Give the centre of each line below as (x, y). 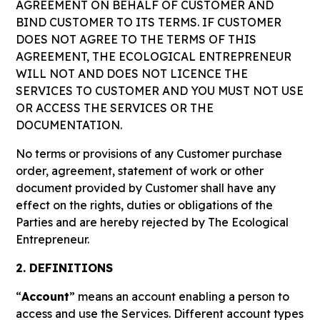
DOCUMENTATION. (69, 125)
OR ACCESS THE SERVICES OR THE (115, 108)
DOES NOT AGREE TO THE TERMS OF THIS (136, 39)
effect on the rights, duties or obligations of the (145, 205)
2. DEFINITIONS (65, 268)
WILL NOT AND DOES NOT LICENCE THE (132, 74)
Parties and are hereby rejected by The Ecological (152, 222)
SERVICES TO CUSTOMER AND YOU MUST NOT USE (160, 91)
